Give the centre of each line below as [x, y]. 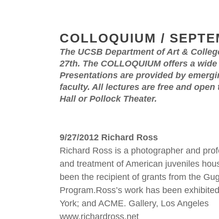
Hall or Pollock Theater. [108, 99]
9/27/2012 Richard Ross [109, 137]
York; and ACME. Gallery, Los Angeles [134, 203]
